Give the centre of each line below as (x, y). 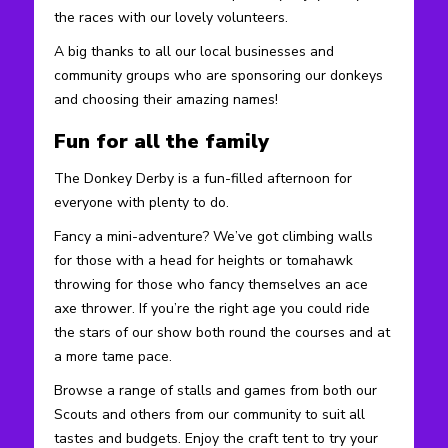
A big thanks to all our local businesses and (194, 51)
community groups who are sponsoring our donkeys (218, 75)
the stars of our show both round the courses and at (222, 332)
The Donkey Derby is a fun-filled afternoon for (203, 178)
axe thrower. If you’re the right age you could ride (212, 308)
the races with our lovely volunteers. (171, 17)
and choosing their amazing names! (166, 99)
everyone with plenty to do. (141, 202)
